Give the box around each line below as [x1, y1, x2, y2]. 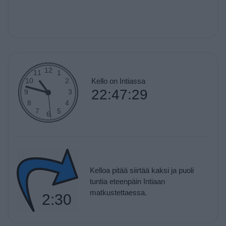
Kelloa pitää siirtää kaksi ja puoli [89, 165, 194, 175]
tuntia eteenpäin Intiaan [89, 177, 165, 186]
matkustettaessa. [89, 188, 147, 197]
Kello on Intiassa [91, 76, 145, 85]
